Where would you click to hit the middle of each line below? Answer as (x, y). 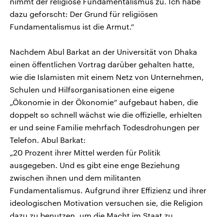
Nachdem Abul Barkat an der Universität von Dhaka (103, 51)
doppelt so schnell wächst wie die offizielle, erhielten (106, 114)
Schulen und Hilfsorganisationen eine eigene (92, 89)
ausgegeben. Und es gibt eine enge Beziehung (95, 165)
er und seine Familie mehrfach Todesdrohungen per (105, 127)
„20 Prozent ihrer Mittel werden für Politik (85, 152)
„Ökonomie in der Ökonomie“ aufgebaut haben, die (104, 102)
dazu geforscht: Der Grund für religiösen (84, 14)
